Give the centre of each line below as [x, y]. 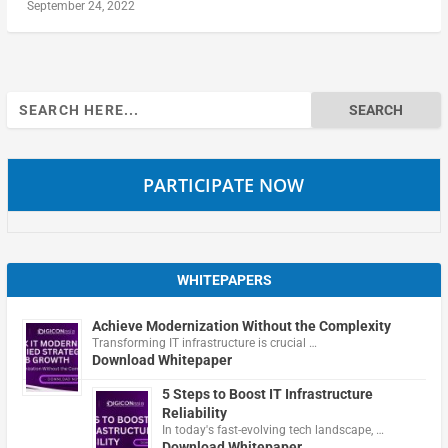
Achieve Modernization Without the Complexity [241, 325]
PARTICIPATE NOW [224, 184]
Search [27, 101]
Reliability [194, 412]
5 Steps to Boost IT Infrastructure [267, 393]
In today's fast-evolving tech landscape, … [272, 429]
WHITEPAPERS [224, 279]
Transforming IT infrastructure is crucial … [204, 342]
